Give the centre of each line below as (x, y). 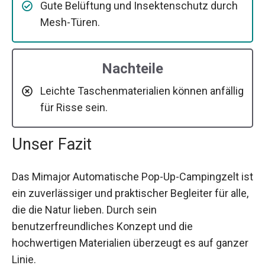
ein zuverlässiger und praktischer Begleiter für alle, (130, 193)
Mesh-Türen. (70, 22)
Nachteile (132, 68)
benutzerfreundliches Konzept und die (102, 226)
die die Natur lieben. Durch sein (84, 209)
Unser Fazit (52, 144)
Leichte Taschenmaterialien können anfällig (142, 91)
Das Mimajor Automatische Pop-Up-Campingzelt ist (132, 176)
